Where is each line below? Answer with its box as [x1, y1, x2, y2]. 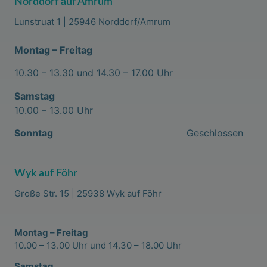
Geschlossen [186, 126, 243, 139]
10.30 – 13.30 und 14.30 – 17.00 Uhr [14, 67, 173, 79]
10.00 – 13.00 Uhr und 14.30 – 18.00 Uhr [14, 239, 182, 251]
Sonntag [14, 126, 187, 139]
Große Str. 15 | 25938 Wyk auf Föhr [14, 188, 162, 200]
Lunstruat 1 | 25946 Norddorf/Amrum [14, 16, 170, 28]
